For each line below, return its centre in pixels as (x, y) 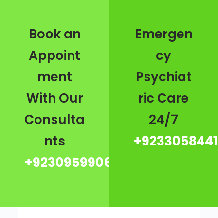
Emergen (163, 34)
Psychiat (163, 77)
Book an (54, 34)
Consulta (54, 119)
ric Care (163, 98)
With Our (54, 98)
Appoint (54, 55)
